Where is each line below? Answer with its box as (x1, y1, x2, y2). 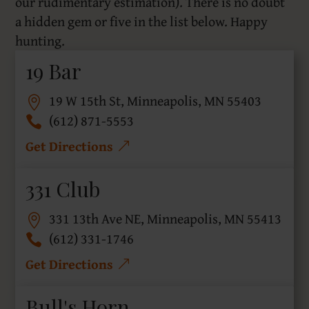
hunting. (15, 30, 66, 51)
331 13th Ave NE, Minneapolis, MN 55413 (49, 208, 282, 229)
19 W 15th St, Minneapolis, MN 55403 (49, 90, 262, 111)
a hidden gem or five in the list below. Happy (15, 11, 268, 32)
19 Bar (26, 57, 82, 86)
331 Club (26, 175, 101, 203)
